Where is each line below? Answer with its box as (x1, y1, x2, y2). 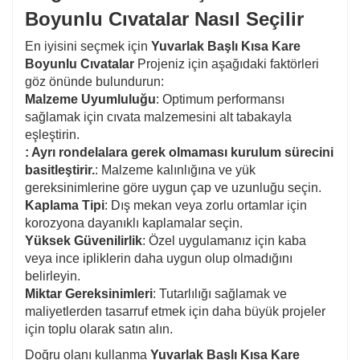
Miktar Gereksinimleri (25, 286, 153, 301)
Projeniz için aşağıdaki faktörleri (134, 56, 319, 71)
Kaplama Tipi (25, 198, 104, 212)
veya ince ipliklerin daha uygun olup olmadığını (25, 251, 292, 265)
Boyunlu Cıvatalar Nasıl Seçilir (25, 7, 304, 30)
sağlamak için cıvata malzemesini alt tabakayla (25, 109, 292, 124)
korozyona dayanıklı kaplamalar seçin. (25, 215, 243, 230)
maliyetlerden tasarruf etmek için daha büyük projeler (25, 304, 325, 318)
